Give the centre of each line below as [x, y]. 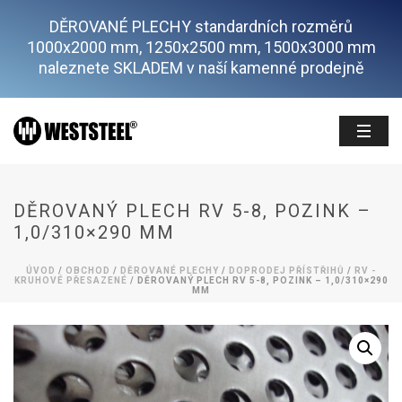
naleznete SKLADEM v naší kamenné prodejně [201, 68]
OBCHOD [88, 271]
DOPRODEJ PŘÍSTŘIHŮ [287, 271]
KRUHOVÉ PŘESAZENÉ [70, 280]
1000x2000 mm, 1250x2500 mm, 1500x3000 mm [201, 47]
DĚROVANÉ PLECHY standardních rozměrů [201, 26]
